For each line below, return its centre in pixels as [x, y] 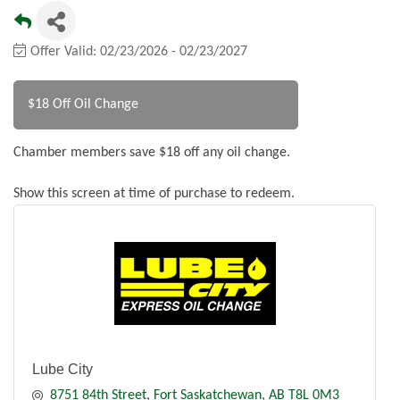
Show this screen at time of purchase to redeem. [156, 194]
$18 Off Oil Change [83, 105]
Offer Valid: [65, 52]
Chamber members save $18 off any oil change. [154, 153]
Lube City [62, 370]
